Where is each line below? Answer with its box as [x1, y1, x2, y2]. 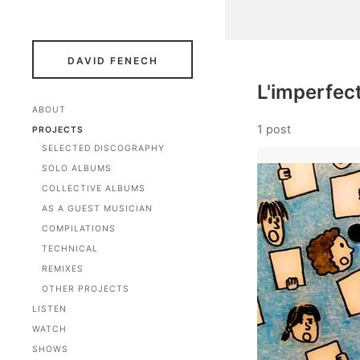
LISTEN [32, 304, 67, 314]
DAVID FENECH [67, 55, 158, 67]
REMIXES [42, 264, 84, 274]
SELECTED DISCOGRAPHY [42, 143, 165, 153]
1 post [257, 122, 291, 136]
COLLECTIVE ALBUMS [42, 183, 145, 194]
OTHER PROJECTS [42, 284, 129, 294]
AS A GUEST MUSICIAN [42, 203, 153, 214]
